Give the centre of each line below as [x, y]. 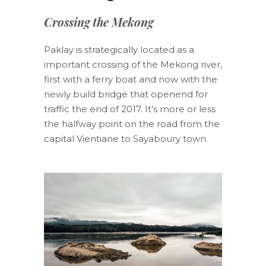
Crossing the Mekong [99, 21]
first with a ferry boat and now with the [131, 79]
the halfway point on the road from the [132, 123]
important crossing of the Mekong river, [133, 64]
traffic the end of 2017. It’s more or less [130, 109]
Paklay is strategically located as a [119, 49]
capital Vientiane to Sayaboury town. [126, 138]
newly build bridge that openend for [126, 94]
